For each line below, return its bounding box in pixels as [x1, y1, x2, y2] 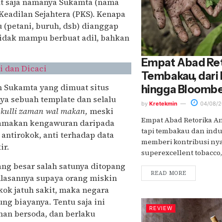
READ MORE [150, 169, 186, 177]
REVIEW [149, 205, 172, 212]
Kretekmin [149, 100, 177, 108]
